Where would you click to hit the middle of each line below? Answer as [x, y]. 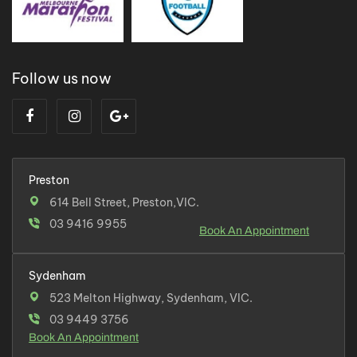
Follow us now [62, 78]
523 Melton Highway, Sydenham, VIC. [151, 298]
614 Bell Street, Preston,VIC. [124, 202]
